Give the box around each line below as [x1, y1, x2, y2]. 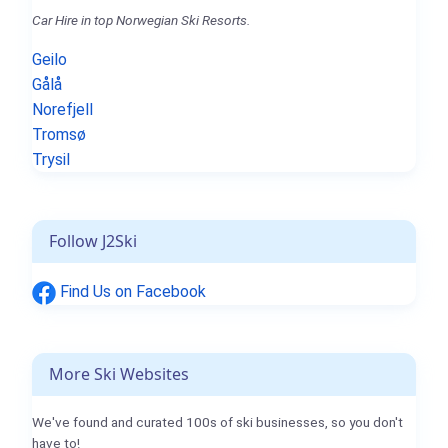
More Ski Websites [49, 363, 189, 386]
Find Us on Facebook [56, 282, 206, 302]
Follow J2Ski [49, 230, 137, 253]
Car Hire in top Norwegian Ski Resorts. [32, 12, 250, 29]
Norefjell [32, 100, 93, 120]
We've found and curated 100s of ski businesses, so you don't [32, 414, 403, 431]
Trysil [32, 150, 70, 170]
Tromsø [32, 125, 86, 145]
